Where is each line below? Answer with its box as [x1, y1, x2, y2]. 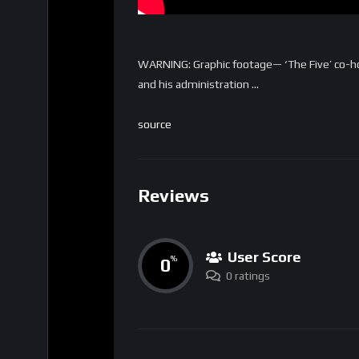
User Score [228, 248, 301, 265]
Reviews [138, 185, 209, 207]
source [138, 118, 171, 131]
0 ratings [226, 268, 270, 282]
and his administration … [138, 78, 259, 91]
